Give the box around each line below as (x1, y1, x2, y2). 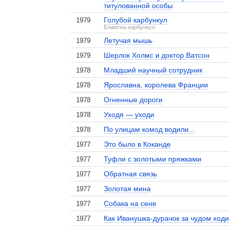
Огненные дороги (104, 96, 163, 104)
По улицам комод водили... (104, 125, 195, 133)
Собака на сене (104, 199, 157, 208)
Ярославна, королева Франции (104, 81, 209, 89)
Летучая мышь (104, 36, 153, 44)
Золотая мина (104, 185, 151, 193)
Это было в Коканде (104, 140, 171, 148)
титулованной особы (104, 2, 173, 10)
